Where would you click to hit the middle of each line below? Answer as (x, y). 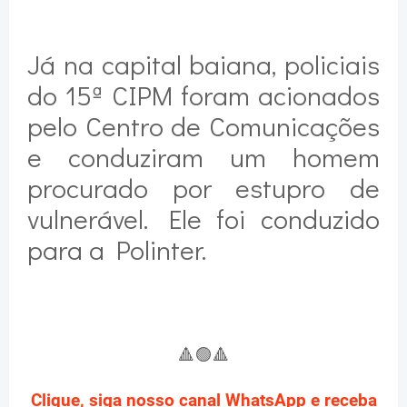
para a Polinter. (120, 249)
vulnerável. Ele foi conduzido (203, 218)
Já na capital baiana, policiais (203, 64)
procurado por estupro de (203, 187)
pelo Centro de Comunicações (203, 125)
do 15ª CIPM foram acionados (203, 94)
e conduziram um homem (203, 156)
